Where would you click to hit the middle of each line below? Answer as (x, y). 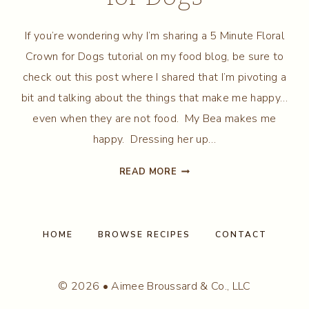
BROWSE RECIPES (144, 234)
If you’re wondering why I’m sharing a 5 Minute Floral (154, 36)
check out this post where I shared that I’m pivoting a (154, 77)
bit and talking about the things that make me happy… (154, 98)
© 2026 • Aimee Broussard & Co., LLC (154, 287)
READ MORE (148, 171)
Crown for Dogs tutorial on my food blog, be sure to (154, 56)
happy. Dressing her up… (154, 139)
